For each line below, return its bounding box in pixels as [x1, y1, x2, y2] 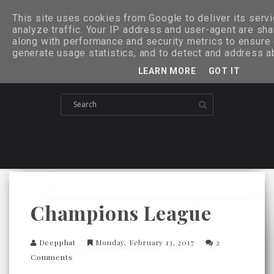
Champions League [31, 199, 212, 226]
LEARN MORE [138, 65, 196, 76]
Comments [31, 251, 73, 262]
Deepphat [39, 237, 76, 247]
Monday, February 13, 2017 [93, 237, 197, 247]
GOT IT [208, 65, 240, 76]
